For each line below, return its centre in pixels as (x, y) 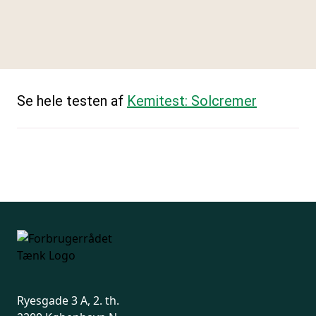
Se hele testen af (72, 101)
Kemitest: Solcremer (192, 101)
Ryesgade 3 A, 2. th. (68, 300)
